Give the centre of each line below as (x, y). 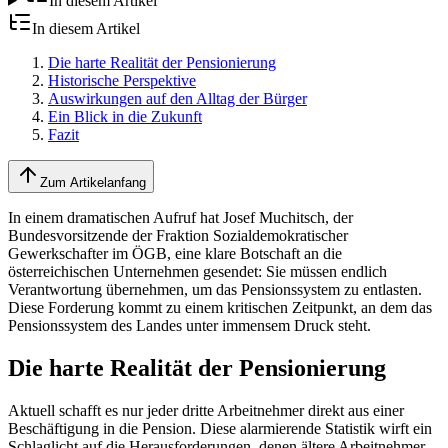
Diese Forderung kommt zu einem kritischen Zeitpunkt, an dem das (220, 307)
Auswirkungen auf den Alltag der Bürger (177, 98)
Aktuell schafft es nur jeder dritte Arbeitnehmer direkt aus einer (206, 410)
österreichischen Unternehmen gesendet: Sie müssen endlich (197, 271)
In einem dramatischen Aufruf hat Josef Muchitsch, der (180, 217)
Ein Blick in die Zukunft (125, 116)
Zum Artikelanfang (93, 182)
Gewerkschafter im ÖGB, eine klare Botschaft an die (175, 253)
